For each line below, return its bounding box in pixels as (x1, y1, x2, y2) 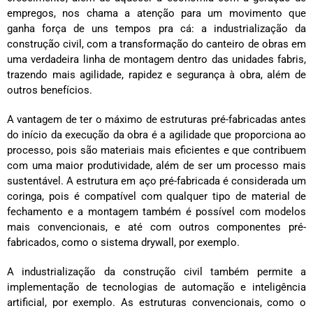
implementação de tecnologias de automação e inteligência (7, 280, 306, 293)
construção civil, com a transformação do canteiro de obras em (7, 37, 306, 50)
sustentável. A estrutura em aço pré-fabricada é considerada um (7, 174, 306, 187)
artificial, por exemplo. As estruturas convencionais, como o (7, 296, 306, 309)
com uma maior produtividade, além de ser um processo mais (7, 159, 306, 172)
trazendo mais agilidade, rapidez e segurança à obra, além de (7, 68, 306, 81)
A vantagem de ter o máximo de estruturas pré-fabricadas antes (7, 112, 306, 126)
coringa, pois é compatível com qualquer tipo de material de (7, 189, 306, 203)
